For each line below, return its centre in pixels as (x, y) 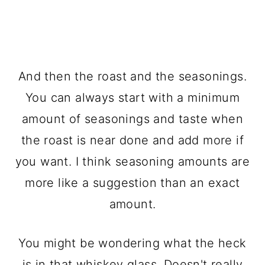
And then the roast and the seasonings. (132, 77)
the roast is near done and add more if (132, 140)
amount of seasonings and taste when (132, 119)
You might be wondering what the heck (132, 243)
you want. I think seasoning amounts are (132, 162)
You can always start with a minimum (132, 98)
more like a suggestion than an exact (132, 183)
